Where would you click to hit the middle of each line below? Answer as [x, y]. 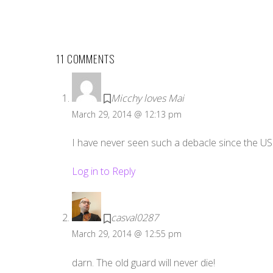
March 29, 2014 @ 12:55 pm [126, 233]
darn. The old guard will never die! [143, 262]
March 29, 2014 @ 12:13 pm [126, 114]
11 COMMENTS [86, 58]
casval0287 [134, 217]
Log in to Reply [103, 172]
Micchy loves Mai [147, 98]
